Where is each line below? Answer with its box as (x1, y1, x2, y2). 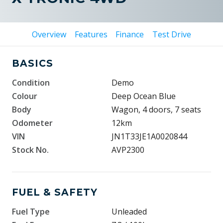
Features (74, 29, 108, 40)
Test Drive (152, 29, 192, 40)
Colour (12, 91, 37, 102)
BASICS (12, 58, 53, 69)
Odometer (12, 117, 53, 128)
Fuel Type (12, 206, 50, 217)
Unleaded (111, 206, 147, 217)
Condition (12, 77, 50, 88)
